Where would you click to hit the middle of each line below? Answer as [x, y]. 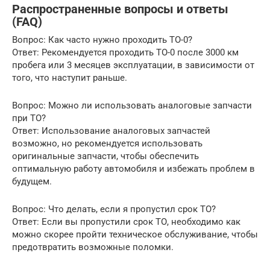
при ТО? [29, 118]
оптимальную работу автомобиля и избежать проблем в [133, 169]
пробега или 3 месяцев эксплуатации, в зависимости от [133, 65]
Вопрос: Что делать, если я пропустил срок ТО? [114, 209]
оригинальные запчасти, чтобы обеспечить [105, 156]
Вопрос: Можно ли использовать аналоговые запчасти [132, 106]
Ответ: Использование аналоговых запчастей [111, 131]
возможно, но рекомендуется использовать [107, 144]
